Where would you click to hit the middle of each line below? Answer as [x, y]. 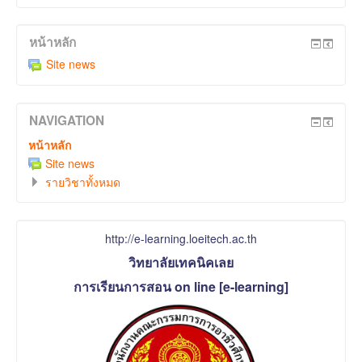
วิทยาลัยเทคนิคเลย [181, 262]
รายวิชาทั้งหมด [83, 182]
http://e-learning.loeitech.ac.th [181, 238]
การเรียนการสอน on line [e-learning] [181, 286]
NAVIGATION [67, 120]
